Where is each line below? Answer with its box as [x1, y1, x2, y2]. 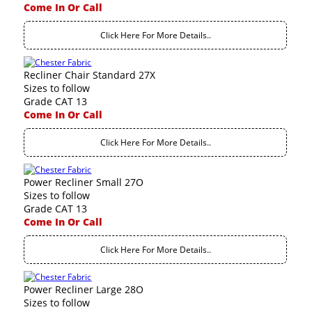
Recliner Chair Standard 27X [24, 68, 156, 81]
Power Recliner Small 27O [24, 175, 144, 189]
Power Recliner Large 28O [24, 283, 144, 296]
